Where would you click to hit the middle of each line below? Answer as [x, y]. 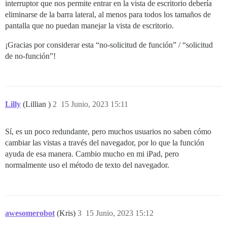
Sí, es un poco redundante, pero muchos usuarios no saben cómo [108, 131]
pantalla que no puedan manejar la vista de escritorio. [89, 25]
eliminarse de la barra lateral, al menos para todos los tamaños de [108, 14]
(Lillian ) [38, 104]
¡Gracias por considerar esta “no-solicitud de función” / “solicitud [109, 45]
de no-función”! [30, 56]
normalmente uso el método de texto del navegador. [87, 165]
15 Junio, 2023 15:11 [94, 104]
